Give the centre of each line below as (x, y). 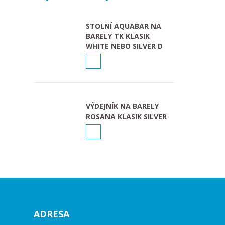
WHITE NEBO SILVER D (125, 46)
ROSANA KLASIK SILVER (127, 116)
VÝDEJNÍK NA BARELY (123, 106)
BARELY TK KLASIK (118, 36)
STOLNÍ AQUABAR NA (124, 26)
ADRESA (52, 214)
